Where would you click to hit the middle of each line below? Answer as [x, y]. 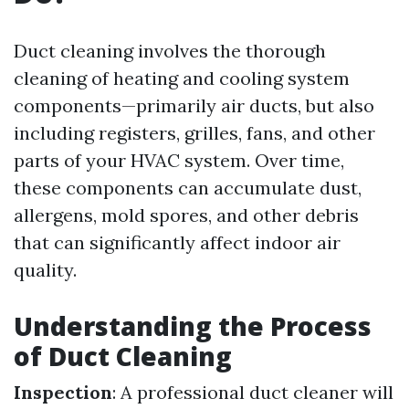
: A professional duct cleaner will [253, 392]
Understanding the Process [193, 326]
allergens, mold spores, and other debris [186, 215]
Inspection [63, 392]
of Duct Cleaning [123, 356]
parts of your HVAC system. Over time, [179, 160]
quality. [45, 270]
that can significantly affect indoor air [177, 242]
